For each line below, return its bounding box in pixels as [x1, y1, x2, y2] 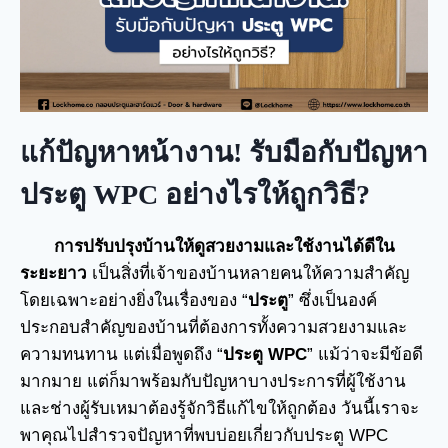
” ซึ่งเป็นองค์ [288, 290, 377, 310]
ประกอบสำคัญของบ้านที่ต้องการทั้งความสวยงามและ [20, 317, 407, 337]
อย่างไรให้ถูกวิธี [165, 178, 356, 210]
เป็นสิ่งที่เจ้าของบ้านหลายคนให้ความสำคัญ [87, 263, 409, 283]
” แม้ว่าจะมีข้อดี [307, 344, 423, 364]
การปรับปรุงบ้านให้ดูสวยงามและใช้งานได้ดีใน [54, 236, 395, 256]
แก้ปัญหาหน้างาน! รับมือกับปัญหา [20, 136, 428, 168]
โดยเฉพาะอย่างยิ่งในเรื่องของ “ [20, 290, 248, 310]
